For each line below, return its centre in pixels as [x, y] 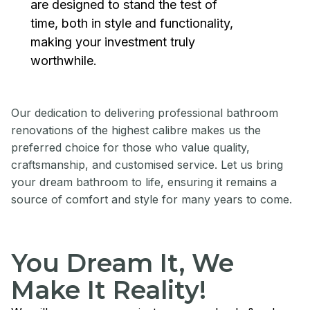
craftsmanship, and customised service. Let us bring [147, 165]
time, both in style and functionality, [132, 23]
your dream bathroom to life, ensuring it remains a [144, 182]
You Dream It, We [122, 263]
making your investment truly [113, 42]
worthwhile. [64, 61]
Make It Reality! [109, 290]
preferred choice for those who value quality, [130, 147]
